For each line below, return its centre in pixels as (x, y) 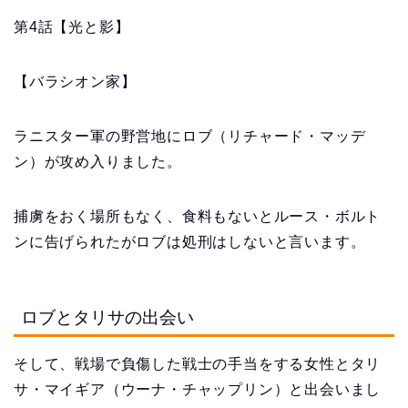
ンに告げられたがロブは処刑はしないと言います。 (190, 242)
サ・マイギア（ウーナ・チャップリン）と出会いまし (198, 389)
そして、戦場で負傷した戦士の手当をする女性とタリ (198, 363)
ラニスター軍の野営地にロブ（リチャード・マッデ (190, 137)
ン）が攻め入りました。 (98, 162)
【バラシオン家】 (75, 82)
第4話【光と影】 (72, 27)
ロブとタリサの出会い (107, 317)
